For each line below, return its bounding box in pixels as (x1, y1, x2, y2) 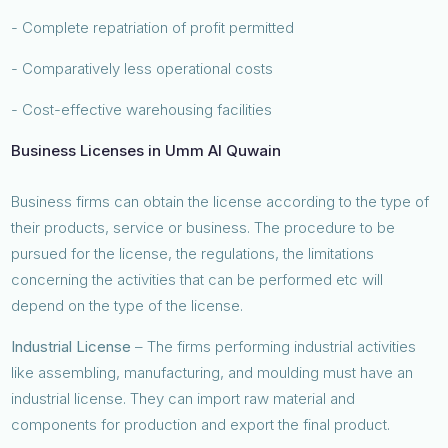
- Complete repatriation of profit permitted (11, 17, 295, 37)
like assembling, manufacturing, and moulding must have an (11, 362, 414, 382)
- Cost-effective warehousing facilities (11, 99, 273, 119)
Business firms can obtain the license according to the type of (11, 191, 430, 211)
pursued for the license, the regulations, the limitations (11, 243, 375, 263)
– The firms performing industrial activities (131, 336, 417, 356)
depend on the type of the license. (11, 295, 244, 315)
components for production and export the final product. (11, 414, 395, 434)
